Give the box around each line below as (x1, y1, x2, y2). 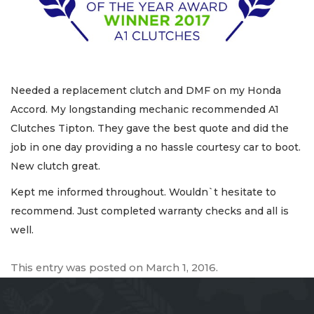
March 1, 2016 (146, 261, 216, 275)
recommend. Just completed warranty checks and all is (11, 204, 289, 217)
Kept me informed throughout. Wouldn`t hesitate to (11, 185, 276, 198)
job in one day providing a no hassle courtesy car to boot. (11, 140, 301, 153)
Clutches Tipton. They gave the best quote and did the (11, 121, 289, 135)
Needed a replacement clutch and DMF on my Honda (11, 83, 281, 97)
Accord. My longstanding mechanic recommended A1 (11, 102, 279, 116)
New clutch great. (11, 159, 100, 172)
